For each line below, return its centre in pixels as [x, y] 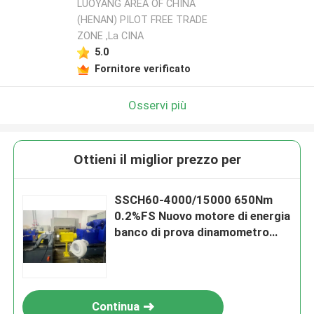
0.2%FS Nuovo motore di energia [203, 216]
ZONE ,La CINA [110, 36]
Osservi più [157, 105]
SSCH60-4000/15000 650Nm [194, 200]
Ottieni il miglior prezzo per [157, 160]
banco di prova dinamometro [192, 232]
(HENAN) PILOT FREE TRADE [142, 20]
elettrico [138, 248]
